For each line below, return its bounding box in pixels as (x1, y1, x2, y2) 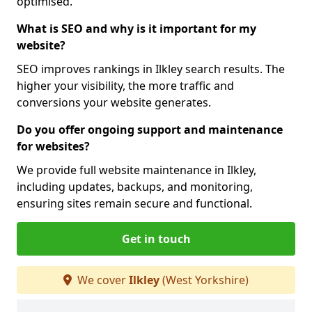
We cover (75, 272, 129, 288)
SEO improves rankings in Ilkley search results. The (17, 61, 285, 77)
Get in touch (121, 231, 191, 247)
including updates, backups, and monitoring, (17, 179, 253, 194)
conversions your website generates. (17, 95, 211, 110)
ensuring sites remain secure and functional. (17, 196, 252, 211)
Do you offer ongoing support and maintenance (17, 122, 283, 137)
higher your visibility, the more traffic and (17, 78, 234, 93)
